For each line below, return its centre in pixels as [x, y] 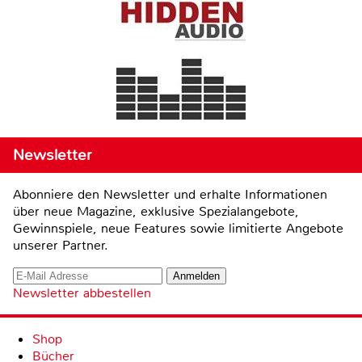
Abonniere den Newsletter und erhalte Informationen [170, 195]
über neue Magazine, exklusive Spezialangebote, [156, 212]
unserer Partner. [61, 246]
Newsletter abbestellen [82, 293]
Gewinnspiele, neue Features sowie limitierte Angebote [178, 229]
